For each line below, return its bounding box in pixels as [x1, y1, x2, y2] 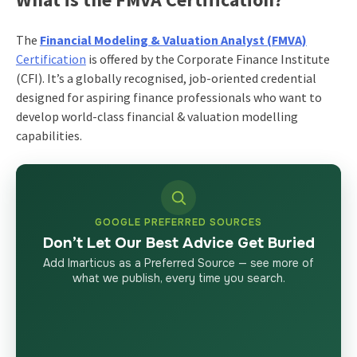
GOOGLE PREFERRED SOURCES [95, 215, 262, 229]
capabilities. [15, 127, 82, 143]
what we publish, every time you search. [72, 270, 285, 285]
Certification [15, 50, 86, 67]
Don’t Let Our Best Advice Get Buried [42, 233, 315, 253]
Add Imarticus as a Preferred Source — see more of [43, 255, 314, 270]
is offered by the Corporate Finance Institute [85, 50, 330, 67]
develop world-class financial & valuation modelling [15, 108, 298, 124]
